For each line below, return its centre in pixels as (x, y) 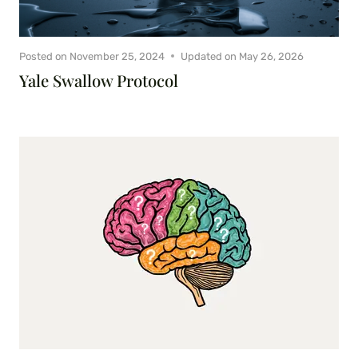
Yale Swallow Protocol (99, 80)
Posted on (43, 56)
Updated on (209, 56)
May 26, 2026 (272, 56)
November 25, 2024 (117, 56)
